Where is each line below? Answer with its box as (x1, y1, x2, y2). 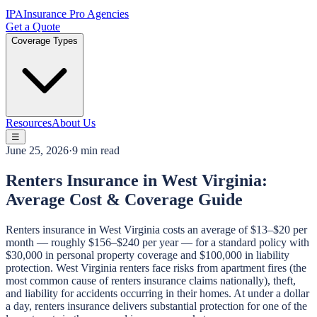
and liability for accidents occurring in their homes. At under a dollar (6, 287, 309, 299)
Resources (6, 117, 52, 129)
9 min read (72, 144, 120, 156)
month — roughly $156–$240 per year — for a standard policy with (6, 236, 309, 248)
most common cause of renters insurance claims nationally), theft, (6, 274, 296, 287)
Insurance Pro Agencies (23, 8, 129, 20)
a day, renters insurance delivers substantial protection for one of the (6, 299, 307, 312)
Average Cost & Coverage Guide (6, 190, 243, 209)
